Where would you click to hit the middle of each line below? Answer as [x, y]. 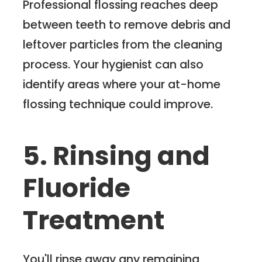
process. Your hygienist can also [113, 65]
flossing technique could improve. [118, 104]
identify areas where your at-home [122, 85]
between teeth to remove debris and [127, 25]
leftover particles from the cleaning [123, 45]
